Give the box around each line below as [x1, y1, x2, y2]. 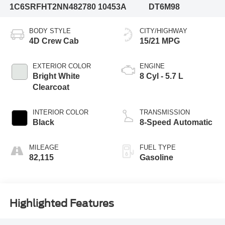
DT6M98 [148, 3, 180, 12]
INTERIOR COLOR [32, 108, 88, 116]
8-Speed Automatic [140, 118, 212, 127]
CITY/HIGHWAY [140, 27, 187, 35]
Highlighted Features [9, 197, 114, 210]
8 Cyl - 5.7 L [140, 71, 183, 80]
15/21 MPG [140, 36, 180, 45]
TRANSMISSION [140, 108, 190, 116]
